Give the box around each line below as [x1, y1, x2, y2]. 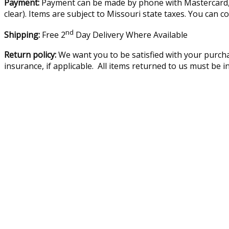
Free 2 [42, 29, 65, 41]
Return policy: [4, 49, 56, 60]
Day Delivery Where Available [74, 29, 188, 41]
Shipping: [4, 29, 42, 41]
